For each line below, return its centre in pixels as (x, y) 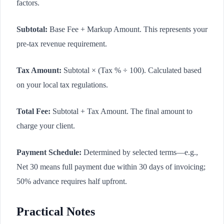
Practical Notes (56, 211)
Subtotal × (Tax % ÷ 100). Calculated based (131, 70)
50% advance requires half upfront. (72, 181)
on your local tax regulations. (62, 84)
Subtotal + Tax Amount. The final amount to (121, 111)
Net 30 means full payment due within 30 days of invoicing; (111, 166)
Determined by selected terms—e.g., (140, 152)
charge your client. (46, 125)
